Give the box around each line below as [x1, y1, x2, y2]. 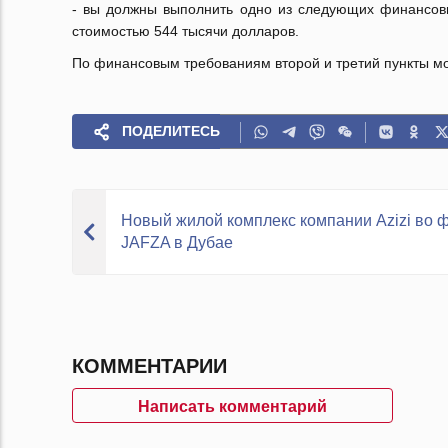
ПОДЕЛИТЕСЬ [122, 123, 220, 139]
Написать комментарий [138, 398, 327, 415]
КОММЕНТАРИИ [72, 355, 227, 377]
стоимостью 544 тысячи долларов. [72, 23, 299, 39]
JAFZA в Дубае [121, 234, 233, 251]
